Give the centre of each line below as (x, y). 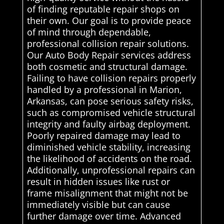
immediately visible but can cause (98, 205)
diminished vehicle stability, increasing (108, 147)
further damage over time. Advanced (104, 216)
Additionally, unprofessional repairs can (111, 170)
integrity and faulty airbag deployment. (108, 124)
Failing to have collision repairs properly (111, 78)
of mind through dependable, (89, 32)
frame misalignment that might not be (107, 193)
